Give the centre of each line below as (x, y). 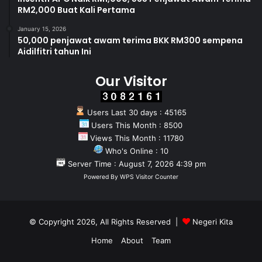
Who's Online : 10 (136, 151)
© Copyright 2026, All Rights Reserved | (106, 222)
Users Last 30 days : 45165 (136, 113)
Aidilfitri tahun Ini (54, 52)
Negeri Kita (213, 222)
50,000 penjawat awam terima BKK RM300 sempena (130, 41)
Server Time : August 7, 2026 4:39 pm (136, 164)
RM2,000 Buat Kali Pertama (76, 10)
